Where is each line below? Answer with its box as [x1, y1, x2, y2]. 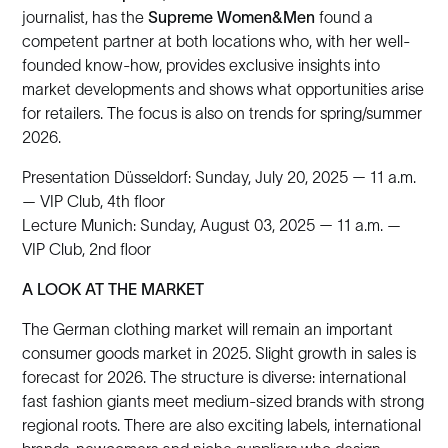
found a [315, 8, 374, 26]
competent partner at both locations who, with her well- [22, 32, 411, 50]
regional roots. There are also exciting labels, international [22, 416, 422, 434]
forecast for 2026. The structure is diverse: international [22, 368, 407, 386]
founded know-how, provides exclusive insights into [22, 56, 381, 74]
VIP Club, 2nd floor [22, 240, 152, 258]
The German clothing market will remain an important [22, 320, 394, 338]
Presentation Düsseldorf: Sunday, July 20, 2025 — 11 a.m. [22, 168, 417, 186]
